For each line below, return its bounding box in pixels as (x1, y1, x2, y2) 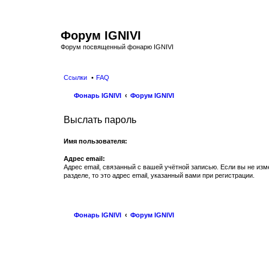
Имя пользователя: (64, 137, 127, 145)
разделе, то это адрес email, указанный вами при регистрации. (64, 171, 255, 179)
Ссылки (64, 73, 87, 81)
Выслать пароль (64, 114, 136, 125)
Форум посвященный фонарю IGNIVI (61, 43, 174, 50)
